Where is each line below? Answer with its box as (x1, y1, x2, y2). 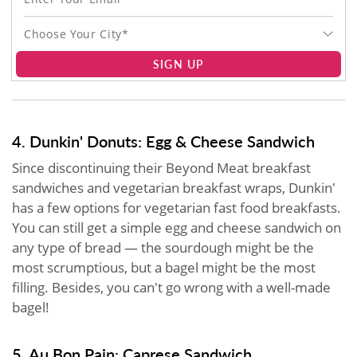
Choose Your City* (24, 25, 129, 41)
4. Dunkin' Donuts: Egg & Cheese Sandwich (12, 129, 315, 152)
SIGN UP (152, 55, 205, 72)
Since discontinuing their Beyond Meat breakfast (12, 158, 311, 177)
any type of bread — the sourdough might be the (12, 237, 314, 257)
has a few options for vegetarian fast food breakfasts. (12, 198, 341, 217)
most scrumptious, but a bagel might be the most (12, 257, 316, 277)
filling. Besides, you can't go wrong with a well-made (12, 277, 331, 296)
